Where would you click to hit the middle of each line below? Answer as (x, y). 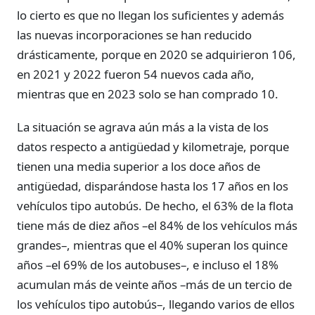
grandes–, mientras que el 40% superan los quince (152, 245)
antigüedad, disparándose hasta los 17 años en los (153, 186)
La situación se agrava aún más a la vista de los (143, 127)
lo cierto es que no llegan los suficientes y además (150, 15)
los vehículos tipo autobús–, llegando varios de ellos (156, 304)
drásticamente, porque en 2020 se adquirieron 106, (156, 54)
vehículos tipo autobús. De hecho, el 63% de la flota (155, 205)
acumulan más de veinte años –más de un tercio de (154, 284)
